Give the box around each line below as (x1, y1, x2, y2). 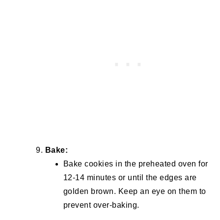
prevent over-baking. (63, 201, 139, 210)
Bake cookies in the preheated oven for (63, 160, 208, 168)
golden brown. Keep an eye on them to (63, 187, 206, 196)
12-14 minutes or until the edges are (63, 173, 197, 182)
